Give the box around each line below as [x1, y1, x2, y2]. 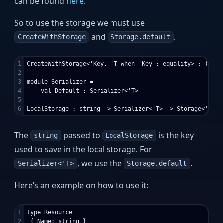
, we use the [77, 157, 124, 169]
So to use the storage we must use [14, 17, 145, 28]
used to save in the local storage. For [14, 143, 153, 155]
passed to [61, 129, 102, 141]
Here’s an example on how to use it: [14, 179, 149, 191]
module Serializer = [27, 78, 94, 85]
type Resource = [27, 208, 80, 216]
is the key [156, 129, 194, 141]
